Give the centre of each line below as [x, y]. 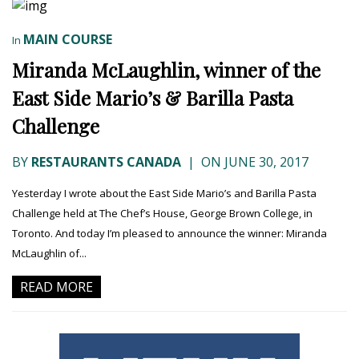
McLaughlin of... [49, 254]
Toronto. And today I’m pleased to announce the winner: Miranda [169, 234]
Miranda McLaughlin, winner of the [166, 70]
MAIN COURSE [68, 40]
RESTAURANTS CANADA [106, 162]
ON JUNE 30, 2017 [253, 162]
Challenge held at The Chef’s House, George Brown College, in [162, 214]
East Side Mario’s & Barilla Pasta [153, 98]
